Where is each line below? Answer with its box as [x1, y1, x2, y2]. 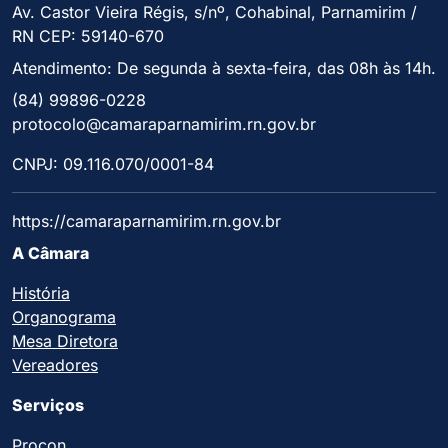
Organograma [12, 307, 116, 328]
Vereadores [12, 355, 98, 376]
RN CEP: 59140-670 [12, 26, 164, 47]
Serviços [12, 395, 84, 416]
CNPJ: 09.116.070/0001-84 [12, 154, 214, 175]
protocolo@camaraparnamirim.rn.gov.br [12, 114, 316, 135]
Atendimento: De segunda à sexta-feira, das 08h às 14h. [12, 58, 436, 79]
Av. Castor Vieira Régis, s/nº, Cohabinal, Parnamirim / [12, 2, 417, 23]
